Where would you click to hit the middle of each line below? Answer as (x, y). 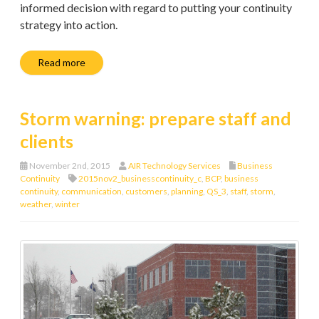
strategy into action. (69, 24)
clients (47, 141)
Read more (62, 62)
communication (91, 191)
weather (36, 204)
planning (187, 191)
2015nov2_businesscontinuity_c (140, 178)
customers (146, 191)
